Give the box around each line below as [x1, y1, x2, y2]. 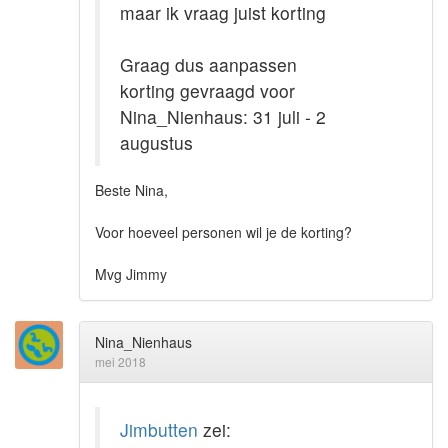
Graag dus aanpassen [120, 51, 297, 77]
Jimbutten [120, 417, 198, 443]
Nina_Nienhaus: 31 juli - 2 [120, 103, 326, 129]
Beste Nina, [95, 179, 168, 200]
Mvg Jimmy [95, 263, 167, 284]
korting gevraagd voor [120, 77, 295, 103]
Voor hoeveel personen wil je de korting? [95, 221, 352, 242]
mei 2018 [95, 352, 146, 370]
